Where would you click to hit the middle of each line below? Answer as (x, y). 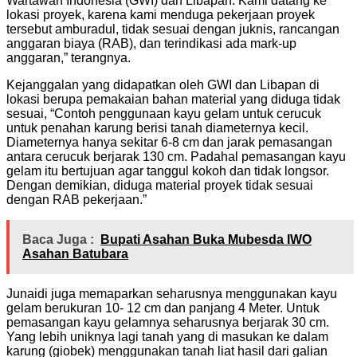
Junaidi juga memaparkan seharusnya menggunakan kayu (172, 293)
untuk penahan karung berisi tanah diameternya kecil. (157, 127)
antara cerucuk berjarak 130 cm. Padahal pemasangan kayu (176, 156)
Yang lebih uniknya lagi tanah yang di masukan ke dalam (167, 336)
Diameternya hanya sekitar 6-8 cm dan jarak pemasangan (169, 142)
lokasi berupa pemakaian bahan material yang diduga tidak (173, 99)
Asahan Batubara (75, 253)
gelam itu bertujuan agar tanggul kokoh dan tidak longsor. (168, 171)
